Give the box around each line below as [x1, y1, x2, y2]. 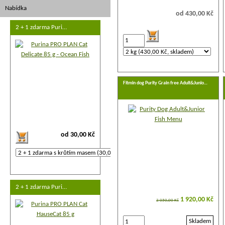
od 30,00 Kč [61, 131, 95, 139]
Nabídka [5, 5, 27, 12]
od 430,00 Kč [176, 10, 213, 18]
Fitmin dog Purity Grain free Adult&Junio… [123, 80, 207, 86]
